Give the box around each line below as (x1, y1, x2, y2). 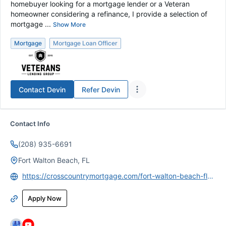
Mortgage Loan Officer (53, 39, 118, 47)
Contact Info (10, 120, 50, 128)
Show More (53, 21, 86, 28)
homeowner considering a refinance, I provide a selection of (11, 10, 207, 18)
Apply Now (28, 194, 62, 202)
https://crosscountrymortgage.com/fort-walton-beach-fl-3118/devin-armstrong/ (207, 172, 213, 180)
